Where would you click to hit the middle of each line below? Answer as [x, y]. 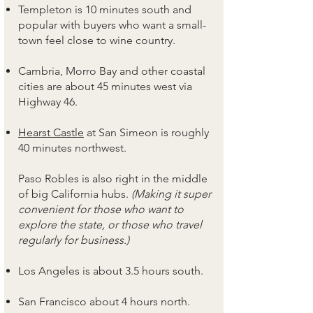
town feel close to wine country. [97, 40]
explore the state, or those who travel [110, 225]
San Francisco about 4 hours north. [104, 301]
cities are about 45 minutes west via [105, 86]
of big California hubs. [75, 194]
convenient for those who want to [101, 209]
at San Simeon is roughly [146, 132]
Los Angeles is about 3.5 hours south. [111, 271]
